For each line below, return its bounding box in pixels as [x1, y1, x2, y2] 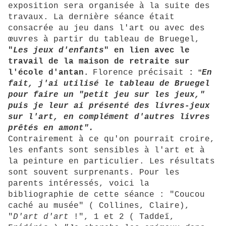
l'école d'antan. [8, 68, 89, 78]
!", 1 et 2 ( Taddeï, [69, 212, 175, 222]
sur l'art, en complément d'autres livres [8, 112, 210, 122]
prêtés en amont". [8, 124, 94, 133]
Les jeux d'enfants [13, 46, 104, 55]
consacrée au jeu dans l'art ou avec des [8, 24, 205, 33]
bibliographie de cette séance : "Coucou [8, 190, 205, 200]
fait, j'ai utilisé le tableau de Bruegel [8, 79, 210, 89]
